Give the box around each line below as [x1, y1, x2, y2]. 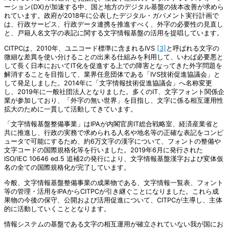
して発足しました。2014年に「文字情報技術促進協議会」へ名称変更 [4, 79, 212, 87]
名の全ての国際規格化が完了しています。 [4, 164, 130, 172]
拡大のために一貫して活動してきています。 [4, 105, 137, 113]
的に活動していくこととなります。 [4, 205, 110, 213]
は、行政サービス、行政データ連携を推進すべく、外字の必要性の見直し [4, 20, 223, 28]
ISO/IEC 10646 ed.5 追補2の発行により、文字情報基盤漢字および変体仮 [4, 155, 223, 163]
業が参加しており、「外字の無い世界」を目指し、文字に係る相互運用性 [4, 96, 223, 104]
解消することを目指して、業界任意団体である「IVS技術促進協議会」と [4, 70, 220, 78]
